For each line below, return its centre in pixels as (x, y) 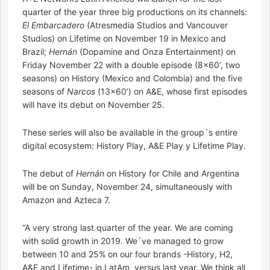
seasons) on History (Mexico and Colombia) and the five (132, 78)
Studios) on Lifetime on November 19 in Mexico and (124, 38)
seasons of (45, 91)
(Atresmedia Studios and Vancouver (156, 25)
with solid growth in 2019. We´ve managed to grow (123, 241)
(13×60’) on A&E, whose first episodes (171, 91)
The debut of (49, 173)
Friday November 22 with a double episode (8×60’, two (131, 65)
